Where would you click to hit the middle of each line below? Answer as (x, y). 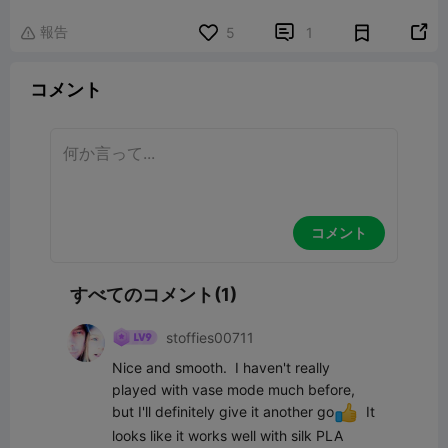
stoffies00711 (210, 337)
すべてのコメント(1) (153, 294)
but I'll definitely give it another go (223, 411)
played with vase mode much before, (233, 389)
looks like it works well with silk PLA (227, 436)
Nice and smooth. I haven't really (221, 367)
